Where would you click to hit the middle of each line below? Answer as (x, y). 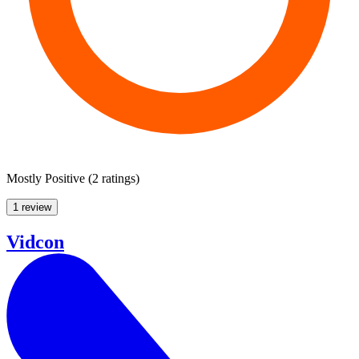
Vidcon (35, 242)
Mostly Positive (46, 178)
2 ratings (114, 178)
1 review (32, 207)
